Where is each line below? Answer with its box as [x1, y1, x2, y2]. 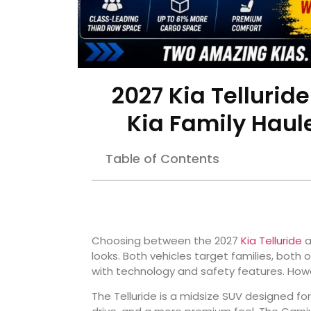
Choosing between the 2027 [92, 233, 241, 248]
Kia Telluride [241, 233, 302, 248]
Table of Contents [106, 149, 219, 167]
